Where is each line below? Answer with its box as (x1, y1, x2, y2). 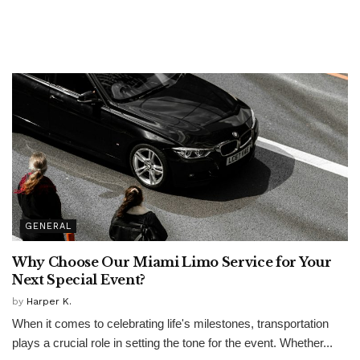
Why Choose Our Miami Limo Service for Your (12, 253, 332, 270)
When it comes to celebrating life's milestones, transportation (12, 316, 329, 330)
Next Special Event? (12, 271, 145, 288)
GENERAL (25, 220, 72, 231)
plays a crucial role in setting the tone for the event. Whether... (12, 335, 333, 350)
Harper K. (27, 295, 72, 307)
